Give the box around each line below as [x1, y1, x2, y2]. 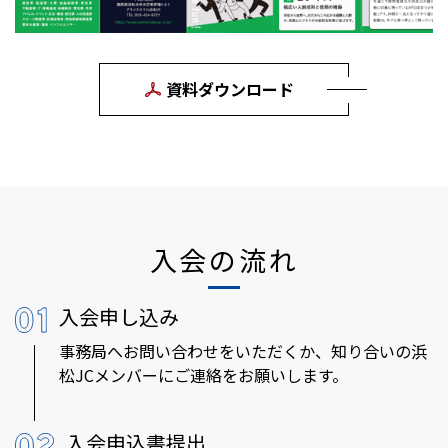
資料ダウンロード [166, 76, 294, 101]
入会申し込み [59, 301, 180, 331]
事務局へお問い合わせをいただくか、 [59, 338, 332, 363]
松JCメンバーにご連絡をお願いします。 [59, 362, 349, 387]
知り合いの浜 [331, 338, 428, 363]
